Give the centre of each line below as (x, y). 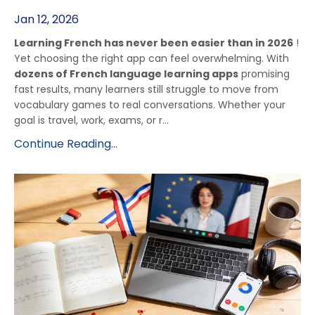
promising (264, 73)
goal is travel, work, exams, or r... (91, 120)
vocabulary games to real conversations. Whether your (150, 104)
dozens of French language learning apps (126, 73)
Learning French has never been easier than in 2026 (154, 43)
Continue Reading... (66, 143)
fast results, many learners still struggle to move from (146, 89)
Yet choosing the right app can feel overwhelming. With (152, 58)
